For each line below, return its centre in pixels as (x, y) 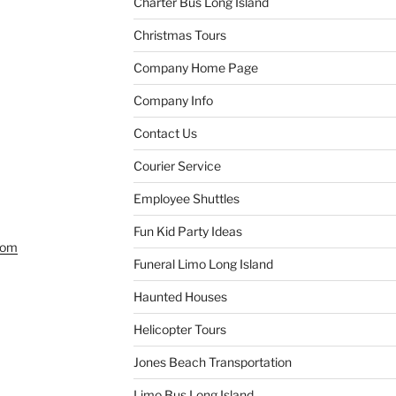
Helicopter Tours (179, 329)
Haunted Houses (180, 296)
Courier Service (177, 165)
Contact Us (165, 133)
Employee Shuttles (186, 198)
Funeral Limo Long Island (203, 263)
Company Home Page (195, 67)
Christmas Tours (179, 34)
